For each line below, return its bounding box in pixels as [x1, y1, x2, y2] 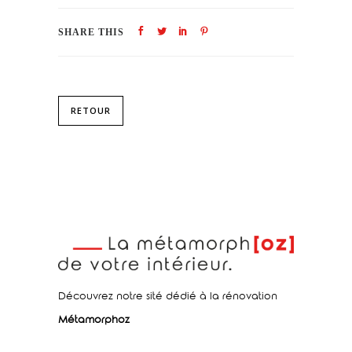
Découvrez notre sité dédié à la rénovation [58, 291, 277, 306]
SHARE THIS [58, 26, 124, 38]
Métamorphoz [58, 314, 130, 329]
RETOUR [71, 104, 111, 116]
